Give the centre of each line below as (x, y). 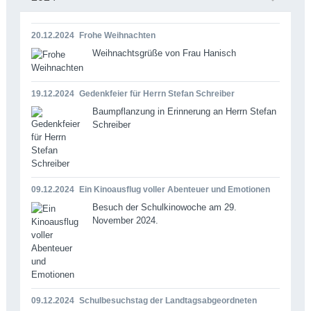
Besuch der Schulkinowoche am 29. (164, 207)
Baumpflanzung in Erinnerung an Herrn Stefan (184, 111)
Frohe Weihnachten (117, 35)
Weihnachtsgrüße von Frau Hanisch (164, 53)
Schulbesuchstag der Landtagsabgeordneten (168, 300)
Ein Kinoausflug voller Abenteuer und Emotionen (174, 189)
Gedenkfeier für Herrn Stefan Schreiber (157, 93)
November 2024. (125, 220)
